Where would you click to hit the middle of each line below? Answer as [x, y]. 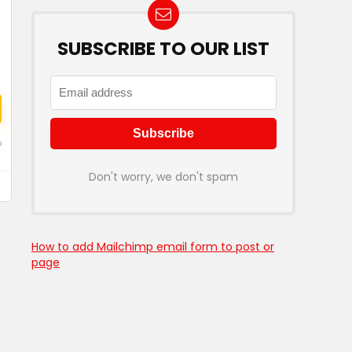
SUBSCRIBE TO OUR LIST [163, 49]
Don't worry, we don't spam [163, 177]
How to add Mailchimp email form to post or [153, 247]
